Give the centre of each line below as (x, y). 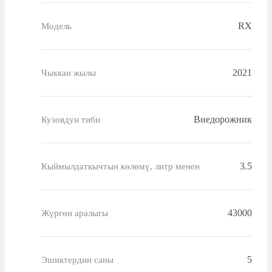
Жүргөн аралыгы (75, 213)
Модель (56, 26)
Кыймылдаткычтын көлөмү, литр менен (121, 166)
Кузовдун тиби (71, 119)
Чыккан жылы (69, 73)
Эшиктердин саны (77, 260)
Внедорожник (223, 120)
